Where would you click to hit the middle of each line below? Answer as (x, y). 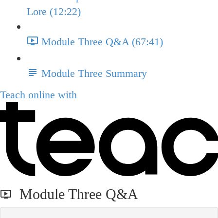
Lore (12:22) (54, 12)
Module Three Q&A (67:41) (102, 42)
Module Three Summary (94, 73)
